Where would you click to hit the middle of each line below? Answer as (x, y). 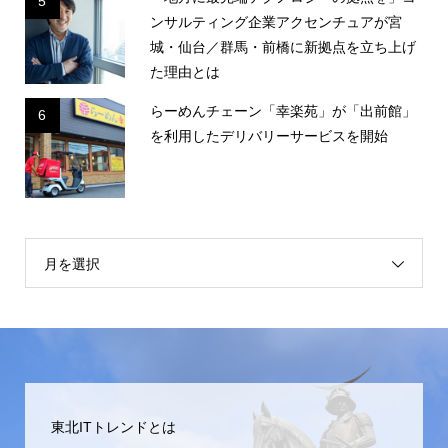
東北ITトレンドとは (113, 426)
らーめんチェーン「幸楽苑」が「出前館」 (282, 110)
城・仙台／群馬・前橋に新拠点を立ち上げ (282, 46)
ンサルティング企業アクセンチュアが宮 (275, 21)
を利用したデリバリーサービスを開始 (268, 135)
